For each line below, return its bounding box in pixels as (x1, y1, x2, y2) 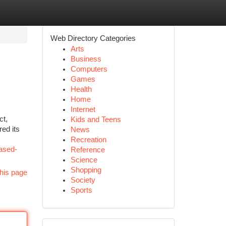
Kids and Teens (70, 116, 121, 124)
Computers (70, 65, 107, 73)
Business (70, 55, 101, 63)
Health (70, 85, 92, 93)
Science (70, 156, 97, 164)
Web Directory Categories (50, 34, 136, 42)
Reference (70, 146, 105, 154)
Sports (70, 186, 92, 194)
